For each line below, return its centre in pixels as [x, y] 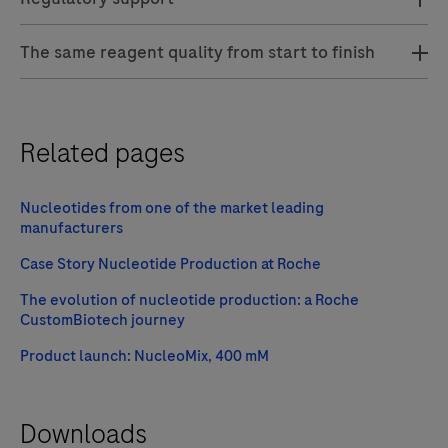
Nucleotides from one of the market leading [172, 207]
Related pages [102, 152]
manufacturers [71, 227]
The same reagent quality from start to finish [197, 51]
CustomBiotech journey [102, 319]
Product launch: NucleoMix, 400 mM [144, 355]
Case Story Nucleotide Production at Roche [170, 263]
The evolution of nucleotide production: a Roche [189, 299]
